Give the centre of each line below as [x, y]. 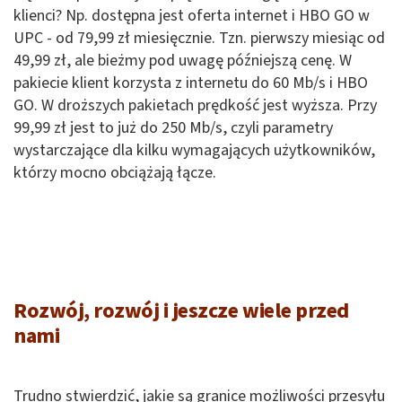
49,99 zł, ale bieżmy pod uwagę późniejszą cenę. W [183, 60]
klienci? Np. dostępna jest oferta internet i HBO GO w [192, 15]
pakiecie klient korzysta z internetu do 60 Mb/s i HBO [191, 83]
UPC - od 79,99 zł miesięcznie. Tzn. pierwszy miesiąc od [199, 38]
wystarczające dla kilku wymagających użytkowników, [194, 150]
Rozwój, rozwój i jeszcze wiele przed [181, 310]
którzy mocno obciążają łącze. [115, 172]
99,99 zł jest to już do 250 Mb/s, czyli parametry [173, 127]
